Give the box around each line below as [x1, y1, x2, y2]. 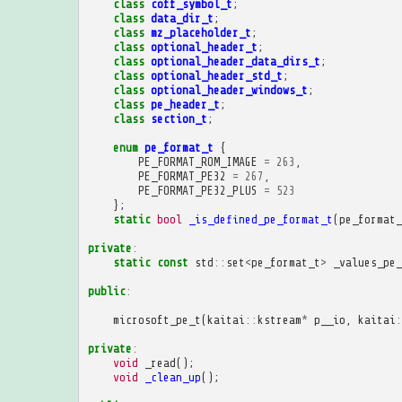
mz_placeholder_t [150, 25, 251, 39]
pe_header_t [150, 97, 220, 111]
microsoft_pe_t [112, 312, 201, 327]
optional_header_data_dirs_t [150, 54, 320, 68]
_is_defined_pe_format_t [188, 212, 333, 226]
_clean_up [144, 370, 201, 384]
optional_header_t [150, 39, 258, 54]
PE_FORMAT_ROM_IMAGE [137, 154, 258, 169]
